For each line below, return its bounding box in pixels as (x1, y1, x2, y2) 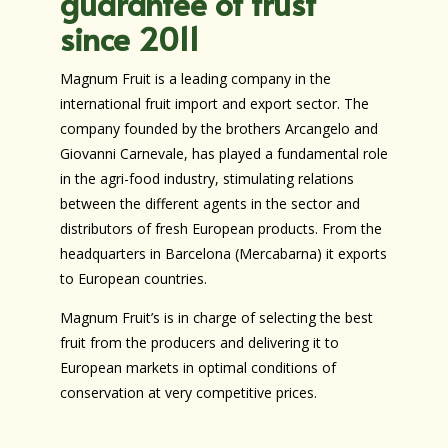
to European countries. (59, 269, 207, 288)
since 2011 (59, 16, 200, 60)
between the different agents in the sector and (59, 194, 360, 213)
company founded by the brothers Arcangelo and (59, 119, 378, 138)
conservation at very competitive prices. (59, 383, 317, 402)
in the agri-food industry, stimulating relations (59, 169, 354, 188)
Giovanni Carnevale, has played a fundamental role (59, 144, 388, 163)
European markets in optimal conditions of (59, 358, 336, 377)
